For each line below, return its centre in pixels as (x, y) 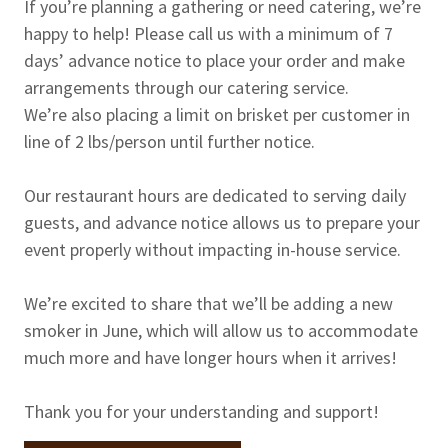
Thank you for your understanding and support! (201, 411)
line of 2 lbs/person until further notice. (171, 141)
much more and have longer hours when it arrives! (212, 357)
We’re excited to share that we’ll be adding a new (208, 303)
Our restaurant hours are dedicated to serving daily (215, 195)
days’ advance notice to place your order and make (214, 60)
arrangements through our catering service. (186, 87)
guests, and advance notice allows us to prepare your (222, 222)
